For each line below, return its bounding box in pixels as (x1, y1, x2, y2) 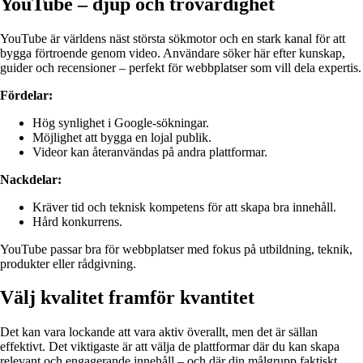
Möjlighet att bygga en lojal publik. (32, 130, 211, 144)
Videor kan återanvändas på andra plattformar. (32, 144, 267, 159)
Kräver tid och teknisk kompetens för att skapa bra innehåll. (32, 199, 336, 214)
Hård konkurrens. (32, 214, 122, 228)
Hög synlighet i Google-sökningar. (32, 115, 209, 130)
